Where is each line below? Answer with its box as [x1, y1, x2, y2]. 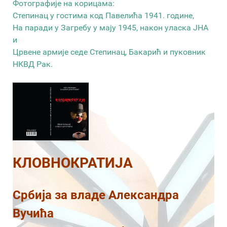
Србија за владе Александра [13, 187, 179, 202]
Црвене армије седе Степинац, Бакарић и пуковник [13, 47, 206, 57]
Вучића [13, 206, 54, 220]
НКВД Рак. [13, 59, 53, 69]
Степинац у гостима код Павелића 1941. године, [13, 10, 194, 20]
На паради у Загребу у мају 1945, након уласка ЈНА [13, 22, 208, 32]
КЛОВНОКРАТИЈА [13, 154, 133, 171]
